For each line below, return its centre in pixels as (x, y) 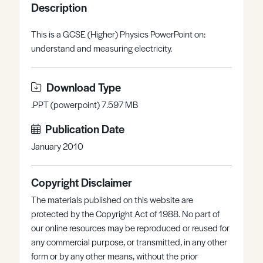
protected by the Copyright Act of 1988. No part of (125, 213)
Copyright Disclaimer (82, 182)
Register (104, 13)
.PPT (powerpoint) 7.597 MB (85, 104)
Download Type (84, 87)
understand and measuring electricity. (102, 48)
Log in (179, 13)
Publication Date (85, 129)
